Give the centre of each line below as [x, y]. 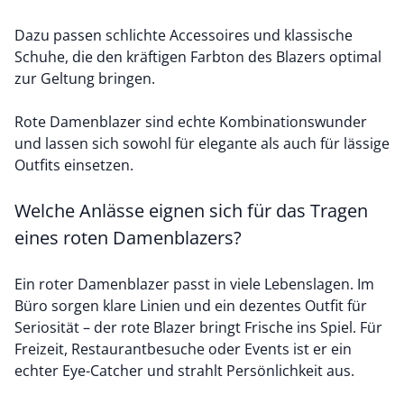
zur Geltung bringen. [85, 78]
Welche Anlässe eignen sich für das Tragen [191, 211]
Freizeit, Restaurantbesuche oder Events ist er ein [183, 349]
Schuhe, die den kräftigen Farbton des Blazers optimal [198, 57]
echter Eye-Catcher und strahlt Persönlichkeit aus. [184, 371]
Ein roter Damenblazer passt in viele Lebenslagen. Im [194, 284]
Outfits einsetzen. [76, 165]
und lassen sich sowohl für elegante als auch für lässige [202, 143]
